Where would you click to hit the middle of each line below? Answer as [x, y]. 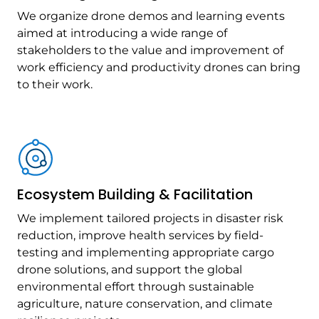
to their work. [55, 84]
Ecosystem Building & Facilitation [135, 194]
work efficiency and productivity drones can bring [159, 67]
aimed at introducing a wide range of [122, 33]
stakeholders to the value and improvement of [150, 50]
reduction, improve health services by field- [140, 235]
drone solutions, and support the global [130, 270]
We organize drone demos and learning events [151, 16]
